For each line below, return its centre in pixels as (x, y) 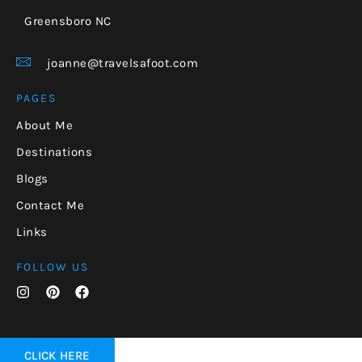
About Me (44, 125)
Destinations (54, 152)
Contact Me (50, 205)
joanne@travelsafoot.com (122, 63)
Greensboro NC (69, 21)
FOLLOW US (53, 267)
